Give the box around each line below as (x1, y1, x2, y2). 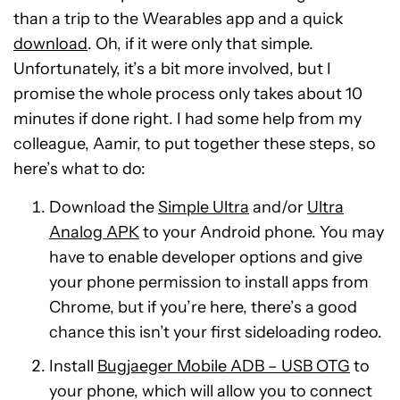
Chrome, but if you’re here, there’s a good (49, 297, 357, 317)
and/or (249, 197, 307, 217)
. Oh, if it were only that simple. (87, 34, 313, 54)
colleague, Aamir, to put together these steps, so (13, 134, 376, 154)
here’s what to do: (13, 159, 146, 179)
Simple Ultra (158, 197, 249, 217)
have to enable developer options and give (49, 247, 362, 267)
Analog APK (49, 222, 139, 242)
